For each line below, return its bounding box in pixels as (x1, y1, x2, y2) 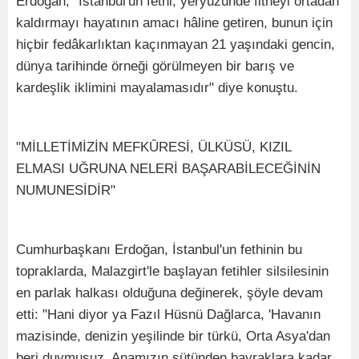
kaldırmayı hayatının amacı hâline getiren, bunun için (16, 14, 333, 30)
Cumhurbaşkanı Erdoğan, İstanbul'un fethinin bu (16, 241, 302, 257)
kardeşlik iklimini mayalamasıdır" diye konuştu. (16, 79, 298, 95)
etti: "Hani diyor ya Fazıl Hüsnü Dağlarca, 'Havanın (16, 306, 321, 322)
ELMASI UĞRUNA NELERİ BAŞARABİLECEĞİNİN (16, 160, 321, 176)
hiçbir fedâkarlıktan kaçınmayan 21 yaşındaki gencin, (16, 36, 335, 52)
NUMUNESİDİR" (16, 182, 115, 198)
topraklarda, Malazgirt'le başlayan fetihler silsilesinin (16, 263, 329, 279)
